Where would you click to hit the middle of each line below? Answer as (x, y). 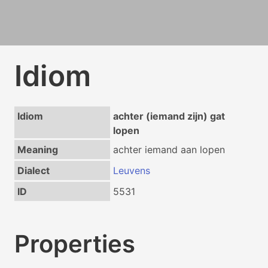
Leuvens (131, 170)
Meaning (37, 150)
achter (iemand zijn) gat (169, 116)
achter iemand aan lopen (169, 150)
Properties (75, 243)
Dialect (33, 170)
